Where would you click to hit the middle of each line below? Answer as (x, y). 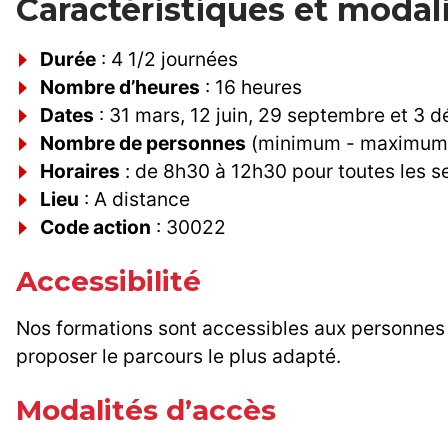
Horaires (80, 171)
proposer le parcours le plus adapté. (178, 356)
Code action (95, 227)
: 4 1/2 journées (167, 59)
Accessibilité (108, 281)
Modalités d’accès (146, 410)
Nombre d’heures (120, 87)
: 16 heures (251, 87)
